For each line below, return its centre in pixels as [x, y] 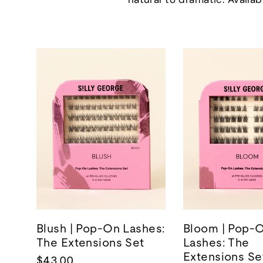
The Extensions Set [90, 243]
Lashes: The [216, 243]
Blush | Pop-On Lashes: [101, 229]
